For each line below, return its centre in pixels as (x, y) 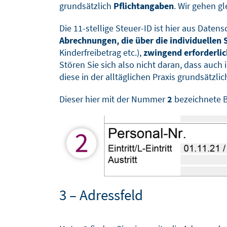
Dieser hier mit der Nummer (113, 99)
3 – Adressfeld (101, 195)
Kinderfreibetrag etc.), (101, 52)
